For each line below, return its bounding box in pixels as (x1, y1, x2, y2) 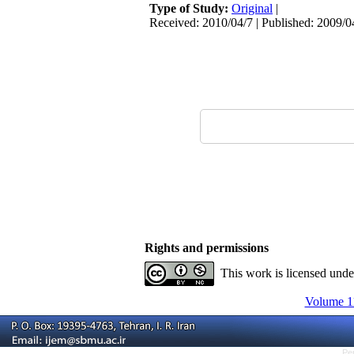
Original (232, 2, 273, 15)
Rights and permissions (145, 241, 269, 254)
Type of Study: (149, 2, 232, 15)
